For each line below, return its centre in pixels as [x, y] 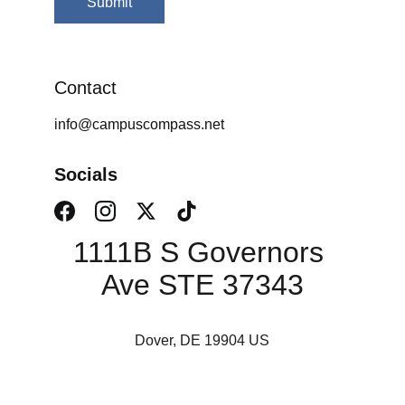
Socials [86, 174]
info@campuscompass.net [139, 124]
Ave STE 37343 [202, 285]
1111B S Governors [202, 252]
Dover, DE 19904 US [202, 340]
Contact [85, 88]
